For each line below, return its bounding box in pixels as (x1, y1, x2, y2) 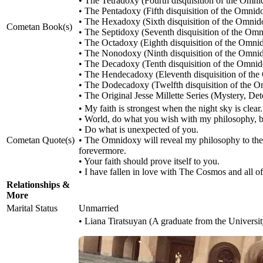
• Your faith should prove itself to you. (79, 156, 220, 167)
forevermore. (79, 146, 126, 156)
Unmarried (79, 203, 119, 214)
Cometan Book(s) (6, 22, 72, 32)
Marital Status (6, 203, 58, 214)
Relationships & (6, 180, 70, 190)
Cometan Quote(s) (6, 135, 75, 146)
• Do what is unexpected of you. (79, 124, 198, 135)
